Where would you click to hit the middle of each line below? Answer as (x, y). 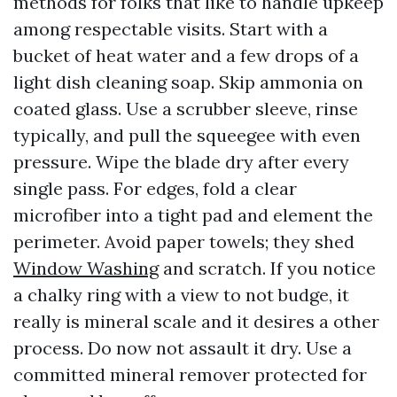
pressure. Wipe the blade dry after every (181, 162)
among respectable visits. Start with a (171, 29)
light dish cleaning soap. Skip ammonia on (188, 82)
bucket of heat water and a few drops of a (186, 55)
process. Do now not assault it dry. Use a (183, 348)
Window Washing (86, 268)
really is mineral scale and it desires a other (196, 321)
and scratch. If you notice (267, 268)
